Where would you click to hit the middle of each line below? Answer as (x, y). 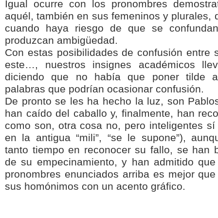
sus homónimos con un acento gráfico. (95, 186)
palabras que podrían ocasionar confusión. (104, 89)
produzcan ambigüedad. (61, 40)
